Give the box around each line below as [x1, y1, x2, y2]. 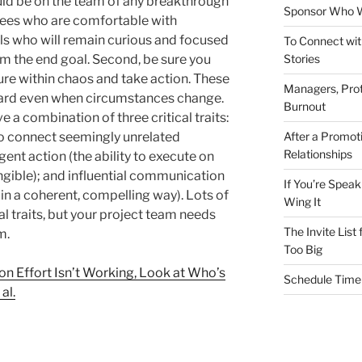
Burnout [283, 99, 326, 113]
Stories [283, 52, 320, 65]
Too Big [283, 242, 322, 256]
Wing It [283, 195, 321, 208]
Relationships [283, 147, 352, 161]
